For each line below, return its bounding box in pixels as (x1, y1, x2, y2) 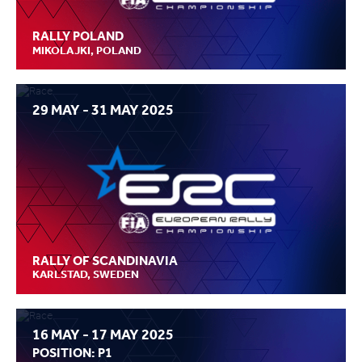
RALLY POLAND (32, 28, 124, 44)
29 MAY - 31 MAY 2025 (32, 100, 174, 119)
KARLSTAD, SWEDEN (32, 267, 139, 282)
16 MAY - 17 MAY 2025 (32, 325, 174, 343)
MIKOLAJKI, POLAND (32, 43, 141, 57)
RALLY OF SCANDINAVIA (32, 252, 178, 268)
